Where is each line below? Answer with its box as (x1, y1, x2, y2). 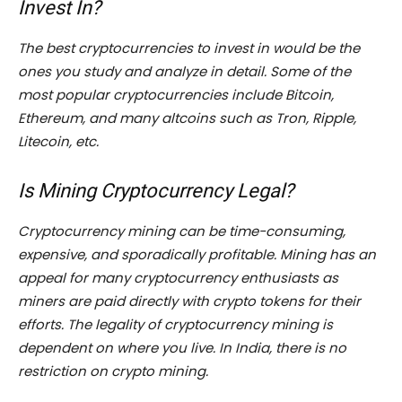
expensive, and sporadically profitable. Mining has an (18, 245, 376, 265)
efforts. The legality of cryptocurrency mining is (18, 315, 333, 335)
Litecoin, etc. (18, 132, 99, 152)
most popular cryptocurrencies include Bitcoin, (18, 85, 334, 105)
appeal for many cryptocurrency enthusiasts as (18, 268, 338, 288)
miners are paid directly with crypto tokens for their (18, 292, 361, 311)
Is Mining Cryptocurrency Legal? (18, 179, 293, 203)
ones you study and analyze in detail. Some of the (18, 62, 351, 82)
